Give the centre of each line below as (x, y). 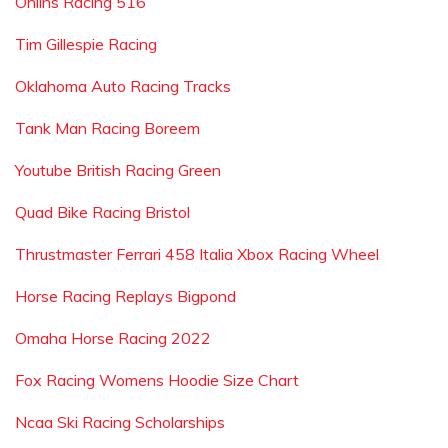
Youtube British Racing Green (118, 170)
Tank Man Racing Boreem (107, 128)
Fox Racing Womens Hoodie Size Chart (157, 380)
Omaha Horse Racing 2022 (113, 338)
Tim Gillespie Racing (86, 44)
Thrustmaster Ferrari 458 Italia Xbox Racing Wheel (197, 254)
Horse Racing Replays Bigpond (125, 296)
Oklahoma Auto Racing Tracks (123, 86)
